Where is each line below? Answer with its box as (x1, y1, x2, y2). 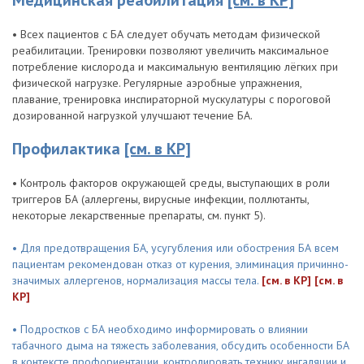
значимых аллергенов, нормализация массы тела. (12, 273, 262, 288)
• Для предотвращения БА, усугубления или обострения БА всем (12, 240, 339, 255)
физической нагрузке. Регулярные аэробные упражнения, (12, 76, 301, 90)
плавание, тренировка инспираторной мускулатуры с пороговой (12, 92, 331, 106)
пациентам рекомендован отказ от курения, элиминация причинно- (12, 257, 349, 271)
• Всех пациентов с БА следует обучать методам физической (12, 27, 320, 41)
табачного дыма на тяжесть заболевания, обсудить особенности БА (12, 338, 349, 353)
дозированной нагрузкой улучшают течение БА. (12, 108, 253, 123)
